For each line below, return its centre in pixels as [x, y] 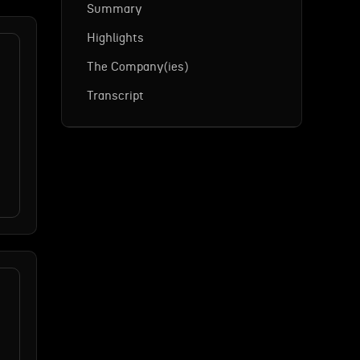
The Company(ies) [137, 67]
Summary [115, 9]
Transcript [115, 96]
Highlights [115, 38]
